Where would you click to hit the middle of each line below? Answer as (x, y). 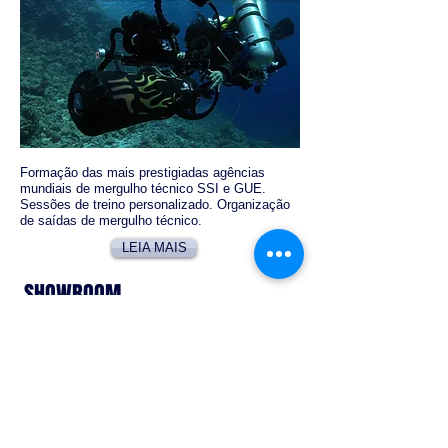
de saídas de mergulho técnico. (113, 220)
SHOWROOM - (78, 294)
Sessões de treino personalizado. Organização (155, 204)
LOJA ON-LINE (78, 326)
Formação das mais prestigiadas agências (142, 172)
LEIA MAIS (154, 247)
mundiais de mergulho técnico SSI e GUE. (143, 188)
